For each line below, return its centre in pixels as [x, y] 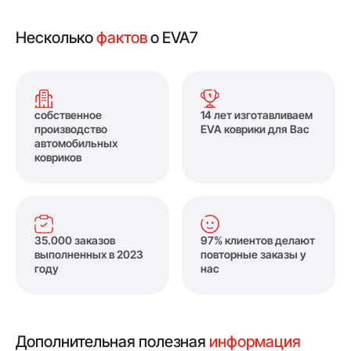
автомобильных [76, 143]
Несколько [56, 37]
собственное [68, 114]
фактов [122, 37]
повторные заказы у [253, 254]
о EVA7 [173, 37]
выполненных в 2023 [89, 254]
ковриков [58, 157]
